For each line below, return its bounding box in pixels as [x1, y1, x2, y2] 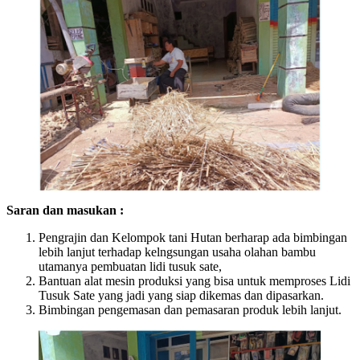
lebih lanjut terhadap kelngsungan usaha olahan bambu [39, 244, 316, 259]
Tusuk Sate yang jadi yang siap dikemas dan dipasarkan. [39, 288, 327, 302]
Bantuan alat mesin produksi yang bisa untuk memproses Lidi [39, 273, 350, 288]
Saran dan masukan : [6, 202, 127, 217]
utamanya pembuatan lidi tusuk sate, [39, 259, 222, 273]
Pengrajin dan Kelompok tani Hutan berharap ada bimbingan [39, 230, 347, 244]
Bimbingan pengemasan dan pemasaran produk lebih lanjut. [39, 302, 345, 317]
